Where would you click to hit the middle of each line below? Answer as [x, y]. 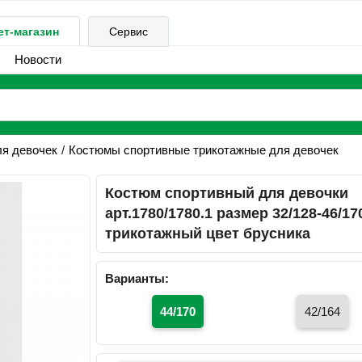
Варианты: [137, 278]
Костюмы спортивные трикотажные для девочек [203, 150]
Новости [38, 59]
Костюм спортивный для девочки [227, 193]
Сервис [128, 32]
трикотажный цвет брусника [208, 234]
